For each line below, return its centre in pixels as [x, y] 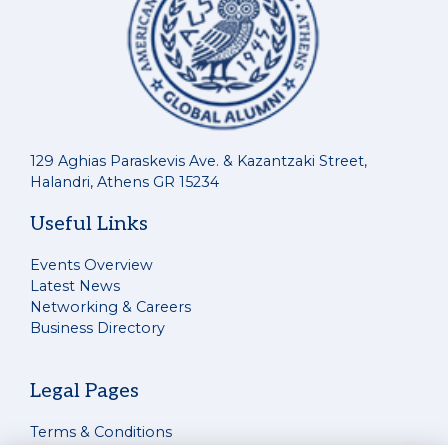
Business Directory [97, 328]
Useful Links [89, 224]
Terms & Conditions [101, 432]
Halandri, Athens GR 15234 [124, 182]
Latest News [75, 286]
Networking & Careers [110, 307]
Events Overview [91, 265]
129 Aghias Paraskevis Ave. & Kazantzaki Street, [198, 161]
